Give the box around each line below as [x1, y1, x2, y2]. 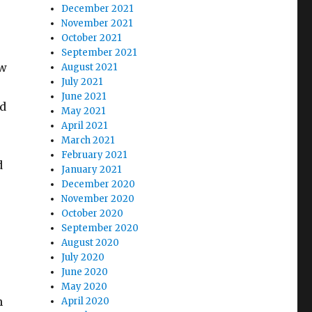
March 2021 [61, 134, 115, 146]
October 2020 [61, 208, 124, 219]
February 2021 [61, 149, 127, 161]
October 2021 [61, 32, 122, 44]
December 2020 [61, 178, 136, 190]
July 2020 [61, 251, 105, 263]
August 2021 [61, 61, 118, 73]
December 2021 [61, 3, 134, 15]
